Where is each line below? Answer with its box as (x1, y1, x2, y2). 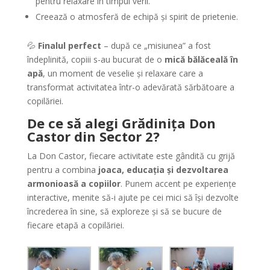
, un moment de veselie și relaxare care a (42, 67, 203, 79)
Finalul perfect (37, 39, 101, 51)
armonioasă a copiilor (27, 177, 121, 189)
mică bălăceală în (164, 53, 238, 65)
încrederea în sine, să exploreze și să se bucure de (27, 205, 222, 217)
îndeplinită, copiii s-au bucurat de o (27, 53, 165, 65)
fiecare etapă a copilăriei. (27, 219, 124, 231)
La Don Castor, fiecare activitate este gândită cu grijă (27, 149, 235, 162)
